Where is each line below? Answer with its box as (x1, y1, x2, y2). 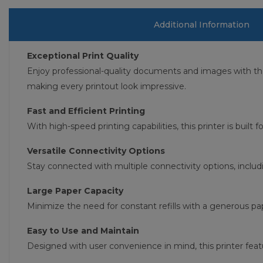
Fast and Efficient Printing (27, 105, 145, 116)
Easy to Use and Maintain (27, 225, 139, 236)
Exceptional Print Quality (27, 50, 139, 61)
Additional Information (154, 19, 249, 30)
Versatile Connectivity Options (27, 145, 165, 156)
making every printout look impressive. (27, 80, 186, 92)
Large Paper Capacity (27, 185, 123, 196)
